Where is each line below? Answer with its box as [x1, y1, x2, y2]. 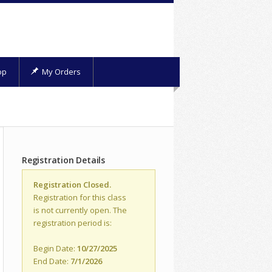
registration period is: [33, 217, 112, 228]
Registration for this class [33, 191, 126, 203]
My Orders [40, 66, 81, 77]
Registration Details [22, 154, 105, 166]
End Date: [33, 255, 70, 267]
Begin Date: [33, 242, 77, 254]
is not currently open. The [33, 204, 127, 216]
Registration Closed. [33, 178, 111, 190]
